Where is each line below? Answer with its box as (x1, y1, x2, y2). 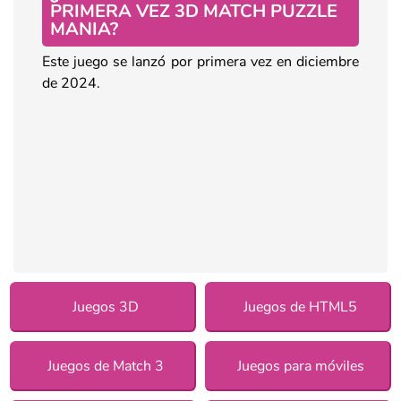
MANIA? (50, 16, 118, 41)
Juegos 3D (72, 296, 139, 317)
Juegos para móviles (236, 355, 364, 376)
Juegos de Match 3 (47, 355, 164, 376)
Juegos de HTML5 (243, 296, 358, 317)
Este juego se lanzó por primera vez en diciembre (42, 51, 359, 72)
